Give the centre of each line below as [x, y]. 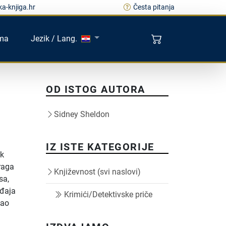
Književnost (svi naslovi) [97, 172]
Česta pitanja [154, 7]
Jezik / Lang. [54, 38]
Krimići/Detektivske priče [108, 194]
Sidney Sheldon [82, 114]
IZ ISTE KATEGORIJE [100, 147]
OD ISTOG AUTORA [96, 89]
